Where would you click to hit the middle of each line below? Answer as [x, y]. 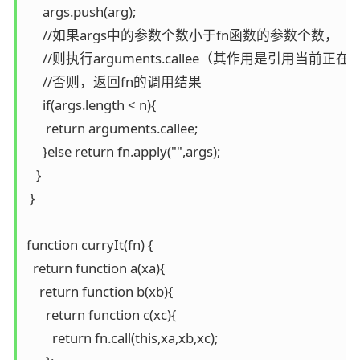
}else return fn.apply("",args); [123, 151]
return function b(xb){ [99, 291]
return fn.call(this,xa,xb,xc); [122, 337]
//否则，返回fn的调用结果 [114, 81]
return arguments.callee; [112, 128]
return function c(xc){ [101, 314]
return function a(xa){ [95, 268]
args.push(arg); [81, 11]
